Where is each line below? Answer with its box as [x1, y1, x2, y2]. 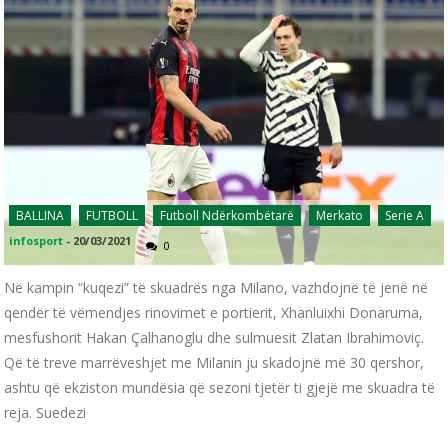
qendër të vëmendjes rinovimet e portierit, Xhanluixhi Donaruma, [4, 302, 424, 322]
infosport [9, 232, 64, 248]
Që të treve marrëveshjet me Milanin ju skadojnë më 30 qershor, [4, 352, 425, 372]
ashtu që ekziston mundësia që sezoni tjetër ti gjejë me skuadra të [4, 377, 436, 397]
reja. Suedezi [4, 402, 87, 422]
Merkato [316, 206, 364, 224]
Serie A [385, 206, 425, 224]
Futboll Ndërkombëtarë [160, 206, 295, 224]
